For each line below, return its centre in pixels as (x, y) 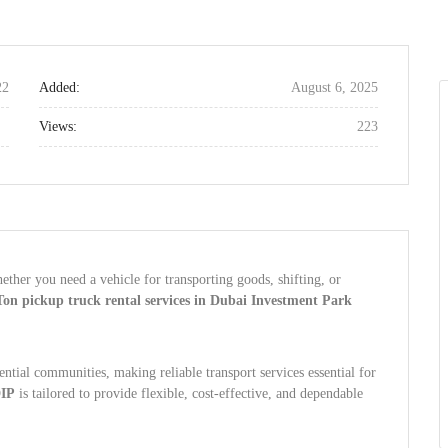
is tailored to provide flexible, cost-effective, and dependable (189, 393)
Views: (58, 126)
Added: (59, 87)
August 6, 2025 (334, 87)
